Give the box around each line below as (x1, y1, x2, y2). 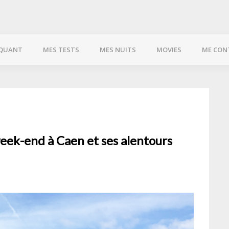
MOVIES (156, 45, 181, 54)
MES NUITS (100, 45, 136, 54)
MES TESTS (43, 45, 79, 54)
